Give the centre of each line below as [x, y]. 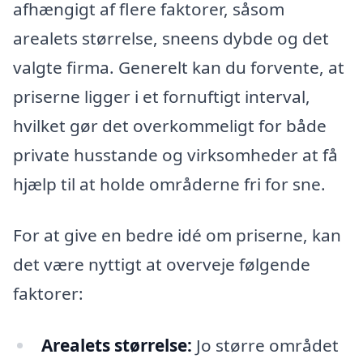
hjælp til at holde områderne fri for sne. [169, 184]
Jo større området [265, 346]
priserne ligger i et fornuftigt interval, [162, 96]
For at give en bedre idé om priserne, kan [177, 235]
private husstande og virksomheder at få [175, 154]
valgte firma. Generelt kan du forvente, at [179, 67]
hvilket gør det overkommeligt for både [170, 125]
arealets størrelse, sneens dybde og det [171, 38]
